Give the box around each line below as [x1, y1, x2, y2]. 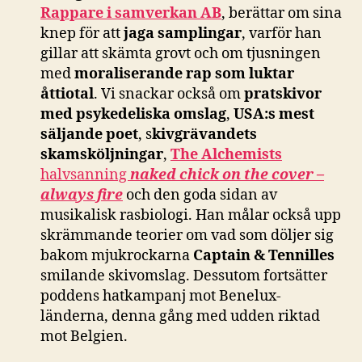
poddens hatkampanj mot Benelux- [40, 287, 281, 306]
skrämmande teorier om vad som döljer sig [40, 226, 334, 246]
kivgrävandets [152, 125, 257, 145]
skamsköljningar [40, 145, 163, 165]
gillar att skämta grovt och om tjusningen [40, 44, 321, 64]
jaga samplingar [124, 24, 242, 44]
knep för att [40, 24, 124, 44]
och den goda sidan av [123, 186, 277, 205]
